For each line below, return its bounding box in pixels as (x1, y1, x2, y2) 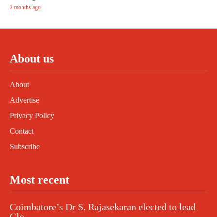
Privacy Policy (10, 111, 54, 120)
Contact (10, 127, 33, 136)
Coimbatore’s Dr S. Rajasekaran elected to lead (10, 201, 196, 213)
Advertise (10, 96, 39, 105)
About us (10, 52, 54, 65)
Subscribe (10, 142, 40, 151)
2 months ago (10, 4, 41, 11)
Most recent (10, 173, 69, 186)
